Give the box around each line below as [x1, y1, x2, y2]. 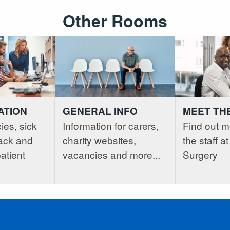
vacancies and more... [63, 147, 160, 162]
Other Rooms [63, 8, 167, 32]
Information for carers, [63, 119, 159, 133]
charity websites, [63, 133, 136, 147]
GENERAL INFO [63, 104, 138, 119]
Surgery [183, 147, 218, 162]
